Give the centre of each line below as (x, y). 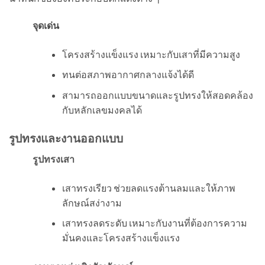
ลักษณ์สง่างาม (92, 202)
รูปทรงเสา (54, 159)
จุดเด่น (46, 25)
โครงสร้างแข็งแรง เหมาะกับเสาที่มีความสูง (151, 54)
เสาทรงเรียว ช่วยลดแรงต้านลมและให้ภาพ (148, 188)
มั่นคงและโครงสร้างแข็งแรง (121, 238)
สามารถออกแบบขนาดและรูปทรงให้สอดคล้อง (157, 95)
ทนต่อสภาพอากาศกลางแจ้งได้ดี (128, 75)
